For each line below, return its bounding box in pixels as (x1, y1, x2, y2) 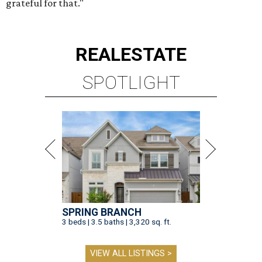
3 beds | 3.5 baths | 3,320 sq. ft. (62, 217, 171, 227)
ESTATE (120, 43, 187, 66)
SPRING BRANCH (62, 206, 142, 219)
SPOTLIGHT (82, 71, 180, 94)
